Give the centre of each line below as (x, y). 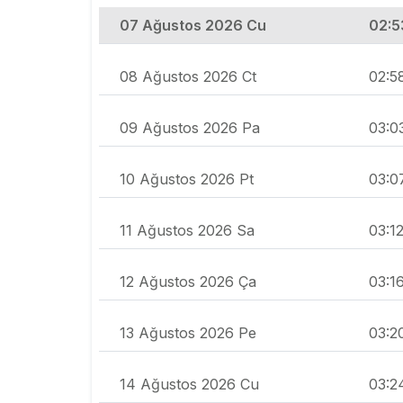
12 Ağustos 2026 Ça (188, 282)
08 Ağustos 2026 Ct (188, 77)
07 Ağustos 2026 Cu (193, 26)
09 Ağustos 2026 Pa (190, 128)
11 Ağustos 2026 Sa (187, 231)
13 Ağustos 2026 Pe (188, 333)
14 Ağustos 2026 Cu (189, 385)
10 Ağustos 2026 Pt (187, 179)
